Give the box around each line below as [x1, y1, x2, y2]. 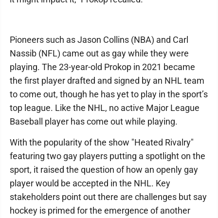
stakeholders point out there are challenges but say [10, 191, 207, 202]
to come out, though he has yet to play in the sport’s [10, 89, 208, 99]
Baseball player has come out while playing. [10, 116, 178, 127]
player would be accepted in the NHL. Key [10, 178, 170, 188]
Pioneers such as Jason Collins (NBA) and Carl [10, 34, 188, 45]
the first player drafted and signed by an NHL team [10, 75, 204, 86]
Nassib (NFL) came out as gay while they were [10, 48, 189, 58]
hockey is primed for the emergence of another [10, 205, 190, 216]
